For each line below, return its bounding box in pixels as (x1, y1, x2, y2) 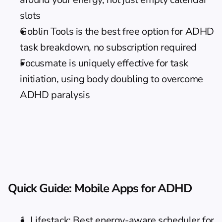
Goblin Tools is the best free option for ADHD (20, 25, 215, 38)
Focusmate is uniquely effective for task (20, 56, 189, 70)
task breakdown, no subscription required (20, 41, 197, 54)
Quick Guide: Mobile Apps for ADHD (8, 180, 192, 196)
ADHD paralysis (20, 88, 90, 102)
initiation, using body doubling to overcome (20, 72, 203, 86)
